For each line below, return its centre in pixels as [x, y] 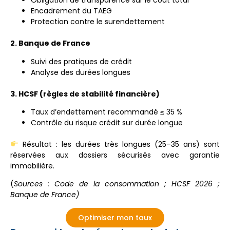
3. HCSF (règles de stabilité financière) [85, 94]
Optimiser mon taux [115, 217]
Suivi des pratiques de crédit [81, 61]
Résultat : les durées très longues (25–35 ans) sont [119, 144]
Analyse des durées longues [81, 72]
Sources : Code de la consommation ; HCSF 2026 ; [117, 184]
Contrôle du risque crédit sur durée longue [107, 122]
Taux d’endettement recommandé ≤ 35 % [107, 112]
